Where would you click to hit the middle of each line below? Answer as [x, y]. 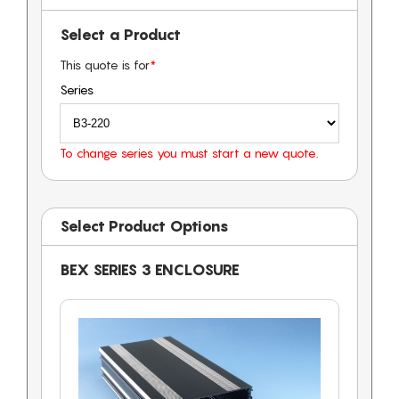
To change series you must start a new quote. [189, 152]
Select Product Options [144, 226]
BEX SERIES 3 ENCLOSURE [150, 269]
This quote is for [105, 64]
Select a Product [120, 34]
